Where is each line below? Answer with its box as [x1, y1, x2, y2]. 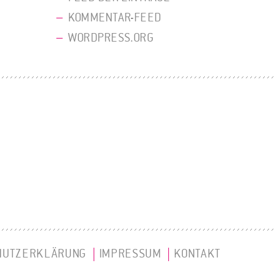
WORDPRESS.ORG [68, 31, 154, 46]
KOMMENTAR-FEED [68, 10, 162, 26]
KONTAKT [174, 246, 221, 262]
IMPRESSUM [98, 246, 161, 262]
